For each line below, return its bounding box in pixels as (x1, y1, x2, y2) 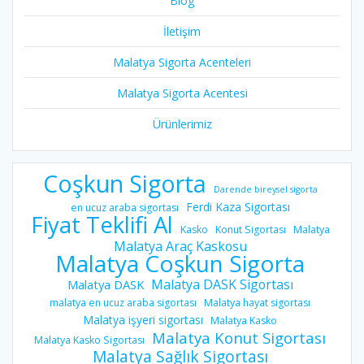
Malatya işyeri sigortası (83, 312, 203, 328)
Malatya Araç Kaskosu (113, 237, 247, 256)
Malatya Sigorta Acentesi (116, 85, 248, 102)
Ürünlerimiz (152, 116, 212, 132)
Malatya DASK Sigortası (150, 275, 293, 294)
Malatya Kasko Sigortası (34, 333, 145, 348)
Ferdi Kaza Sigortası (185, 199, 290, 215)
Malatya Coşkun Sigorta (55, 248, 305, 279)
